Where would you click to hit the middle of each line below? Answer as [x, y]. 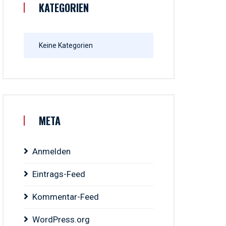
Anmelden [52, 151]
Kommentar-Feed [66, 197]
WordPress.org [61, 219]
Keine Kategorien [66, 45]
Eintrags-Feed [59, 174]
